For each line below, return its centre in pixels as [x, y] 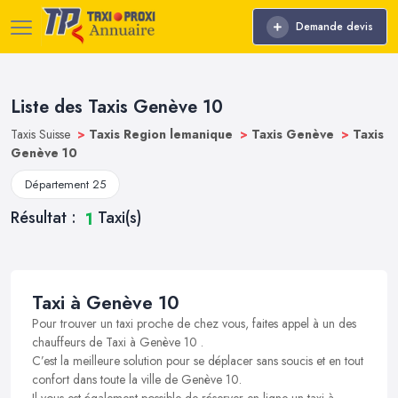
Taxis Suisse [42, 134]
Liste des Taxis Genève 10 [117, 107]
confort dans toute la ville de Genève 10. [137, 379]
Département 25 [65, 184]
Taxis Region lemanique [163, 134]
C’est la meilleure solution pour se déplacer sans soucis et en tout [198, 361]
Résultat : [46, 218]
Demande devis [334, 27]
